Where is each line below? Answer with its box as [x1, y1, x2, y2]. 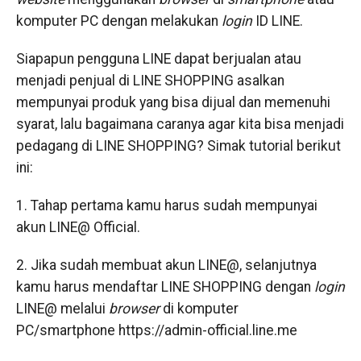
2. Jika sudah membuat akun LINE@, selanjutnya [15, 257, 317, 273]
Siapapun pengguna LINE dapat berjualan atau [15, 51, 301, 67]
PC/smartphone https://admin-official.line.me [15, 322, 297, 338]
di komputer [159, 301, 239, 317]
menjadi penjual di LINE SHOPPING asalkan [15, 73, 284, 89]
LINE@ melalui [15, 301, 109, 317]
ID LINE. [251, 13, 303, 29]
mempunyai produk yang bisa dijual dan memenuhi [15, 94, 330, 110]
